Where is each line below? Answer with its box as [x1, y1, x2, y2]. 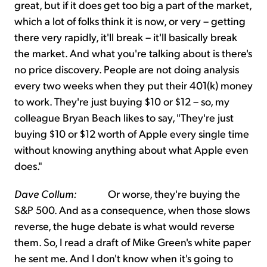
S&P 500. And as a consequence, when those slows [14, 203, 250, 217]
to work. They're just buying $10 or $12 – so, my [14, 94, 229, 108]
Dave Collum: [14, 187, 77, 201]
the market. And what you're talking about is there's [14, 46, 252, 60]
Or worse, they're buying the [77, 187, 240, 201]
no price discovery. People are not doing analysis [14, 62, 239, 76]
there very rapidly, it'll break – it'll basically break [14, 30, 237, 44]
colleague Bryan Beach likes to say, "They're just [14, 110, 234, 125]
